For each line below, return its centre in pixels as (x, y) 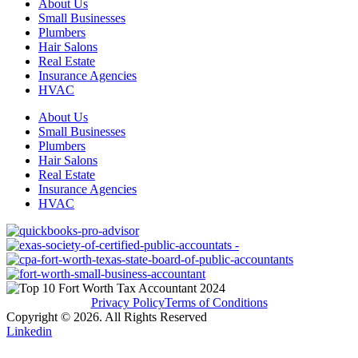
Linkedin (29, 332)
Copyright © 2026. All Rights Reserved (107, 317)
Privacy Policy (127, 303)
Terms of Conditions (216, 303)
